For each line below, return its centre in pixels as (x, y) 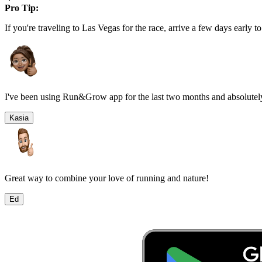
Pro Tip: (22, 8)
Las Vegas (101, 27)
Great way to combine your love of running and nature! (107, 178)
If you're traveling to (43, 27)
